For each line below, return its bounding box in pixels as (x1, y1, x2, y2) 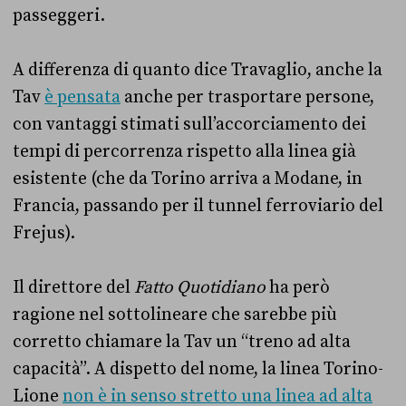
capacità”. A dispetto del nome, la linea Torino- (13, 357, 383, 380)
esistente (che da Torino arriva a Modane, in (13, 167, 362, 189)
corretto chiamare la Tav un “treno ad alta (13, 330, 351, 353)
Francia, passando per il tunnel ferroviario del (13, 194, 383, 217)
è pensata (44, 85, 121, 108)
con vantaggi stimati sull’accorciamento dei (13, 112, 366, 135)
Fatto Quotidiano (134, 275, 266, 298)
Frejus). (13, 221, 75, 244)
